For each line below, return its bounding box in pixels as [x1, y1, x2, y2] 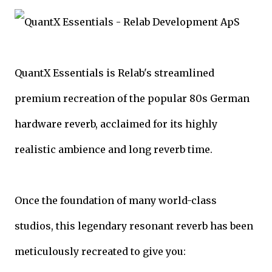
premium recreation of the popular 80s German [15, 92, 250, 104]
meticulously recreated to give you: [15, 245, 186, 257]
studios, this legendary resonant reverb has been [15, 219, 253, 232]
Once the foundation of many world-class [15, 194, 217, 206]
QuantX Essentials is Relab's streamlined [15, 66, 214, 79]
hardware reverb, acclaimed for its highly [15, 117, 217, 130]
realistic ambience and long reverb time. [15, 143, 212, 155]
